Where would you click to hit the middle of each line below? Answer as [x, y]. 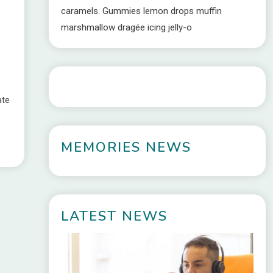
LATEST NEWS [114, 216]
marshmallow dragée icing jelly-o [126, 27]
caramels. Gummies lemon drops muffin [141, 11]
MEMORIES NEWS [126, 147]
